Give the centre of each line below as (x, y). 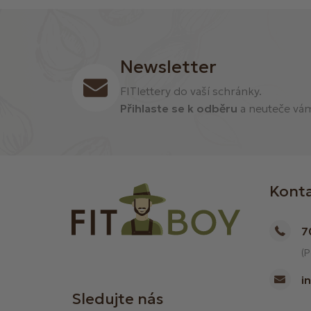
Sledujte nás (117, 299)
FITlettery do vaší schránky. (191, 91)
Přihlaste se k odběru (179, 109)
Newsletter (168, 67)
